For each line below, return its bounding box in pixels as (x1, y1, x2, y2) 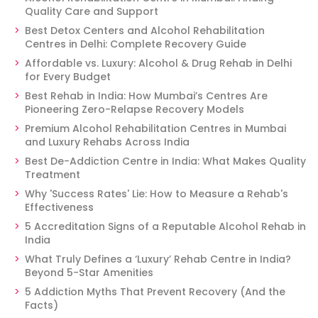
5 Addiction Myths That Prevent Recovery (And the (25, 285, 285, 299)
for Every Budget (25, 70, 111, 84)
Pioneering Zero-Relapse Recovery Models (25, 102, 244, 116)
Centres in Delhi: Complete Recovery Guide (25, 37, 246, 51)
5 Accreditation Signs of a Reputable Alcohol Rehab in (25, 219, 306, 234)
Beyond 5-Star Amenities (25, 265, 153, 280)
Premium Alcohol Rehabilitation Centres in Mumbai (25, 121, 286, 136)
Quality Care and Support (25, 4, 158, 18)
